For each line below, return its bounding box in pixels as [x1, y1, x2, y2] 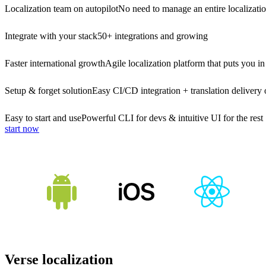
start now [5, 123, 39, 134]
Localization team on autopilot [5, 4, 118, 14]
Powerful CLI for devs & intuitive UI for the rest [81, 113, 263, 123]
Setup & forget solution [5, 85, 92, 96]
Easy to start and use [5, 113, 81, 123]
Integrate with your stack [5, 31, 97, 42]
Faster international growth [5, 58, 105, 69]
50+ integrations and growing [97, 31, 208, 42]
